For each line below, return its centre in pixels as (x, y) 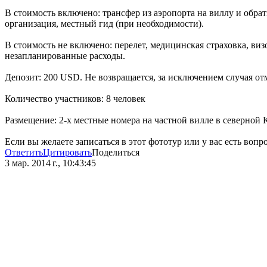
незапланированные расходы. (65, 56)
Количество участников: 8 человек (75, 99)
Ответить (24, 153)
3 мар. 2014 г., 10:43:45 (50, 163)
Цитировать (67, 153)
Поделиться (116, 153)
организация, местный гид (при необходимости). (104, 24)
